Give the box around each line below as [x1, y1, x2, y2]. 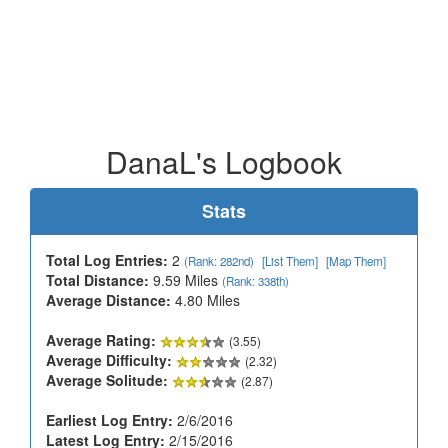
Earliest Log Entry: [46, 409, 173, 430]
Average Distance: [46, 289, 171, 310]
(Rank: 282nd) [184, 252, 254, 269]
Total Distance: [46, 269, 149, 290]
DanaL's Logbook [106, 139, 342, 183]
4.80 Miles [171, 289, 240, 310]
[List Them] [262, 252, 318, 269]
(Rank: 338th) [222, 272, 289, 289]
